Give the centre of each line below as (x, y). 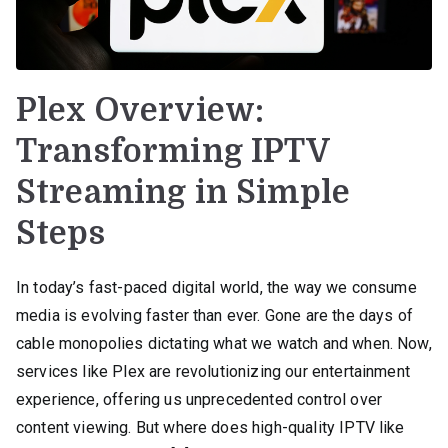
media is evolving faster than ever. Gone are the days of (214, 315)
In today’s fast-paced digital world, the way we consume (216, 287)
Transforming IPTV (172, 151)
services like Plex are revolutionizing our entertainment (213, 371)
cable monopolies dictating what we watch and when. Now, (224, 343)
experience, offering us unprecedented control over (199, 399)
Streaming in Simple (183, 192)
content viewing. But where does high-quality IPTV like (210, 427)
